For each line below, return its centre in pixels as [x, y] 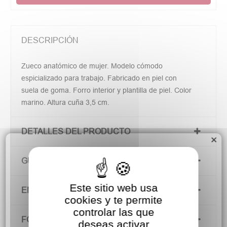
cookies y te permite [113, 200]
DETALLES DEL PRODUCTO [76, 131]
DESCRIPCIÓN [50, 40]
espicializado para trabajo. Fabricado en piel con [99, 78]
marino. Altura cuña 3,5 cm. [66, 103]
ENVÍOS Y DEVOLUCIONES [74, 190]
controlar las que [113, 212]
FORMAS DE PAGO [58, 220]
